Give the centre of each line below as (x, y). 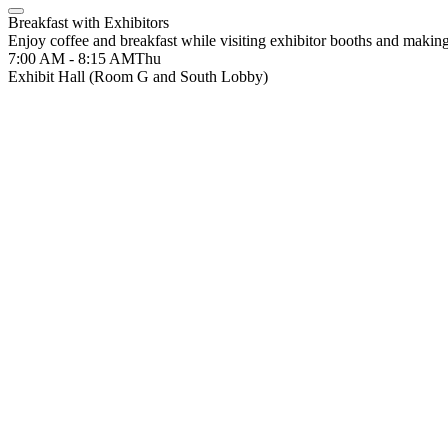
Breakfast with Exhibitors (88, 22)
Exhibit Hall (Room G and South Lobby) (138, 76)
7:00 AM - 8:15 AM (71, 58)
